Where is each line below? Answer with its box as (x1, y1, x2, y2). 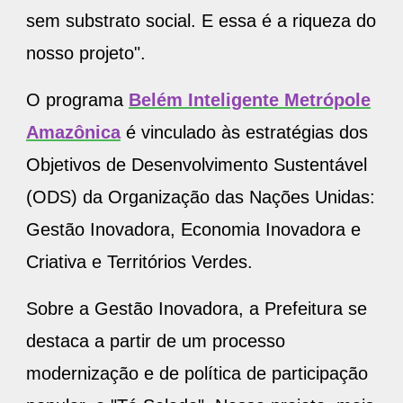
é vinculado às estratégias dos (121, 121, 368, 142)
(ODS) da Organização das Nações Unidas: (26, 186, 375, 207)
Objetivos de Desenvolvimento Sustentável (26, 154, 367, 175)
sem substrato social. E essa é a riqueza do (26, 10, 376, 31)
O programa (26, 89, 129, 110)
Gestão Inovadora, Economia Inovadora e (26, 219, 361, 239)
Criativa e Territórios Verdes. (26, 251, 253, 272)
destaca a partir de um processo (26, 330, 285, 351)
